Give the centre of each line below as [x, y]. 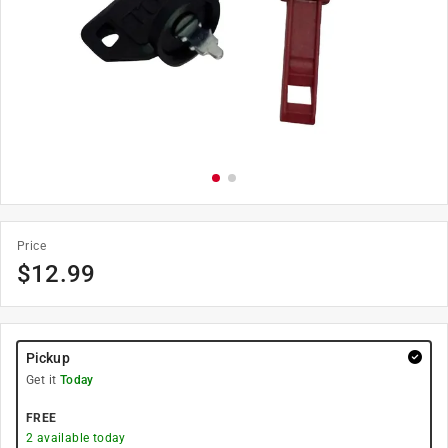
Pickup [48, 358]
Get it [43, 380]
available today [79, 438]
